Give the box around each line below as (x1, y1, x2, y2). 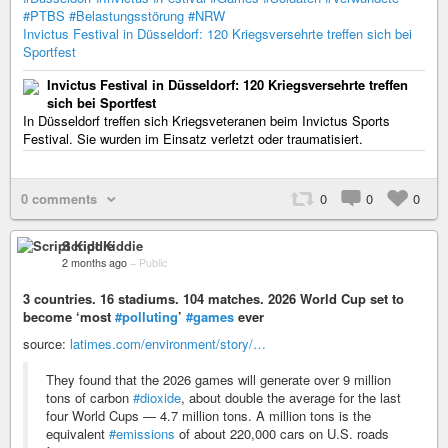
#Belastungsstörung (69, 6, 184, 26)
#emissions (109, 424, 175, 444)
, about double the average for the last (181, 388, 401, 408)
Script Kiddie (62, 236, 143, 256)
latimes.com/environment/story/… (70, 334, 266, 354)
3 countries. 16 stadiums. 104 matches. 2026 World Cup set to (23, 289, 404, 309)
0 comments (21, 189, 97, 209)
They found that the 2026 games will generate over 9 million (46, 370, 391, 390)
